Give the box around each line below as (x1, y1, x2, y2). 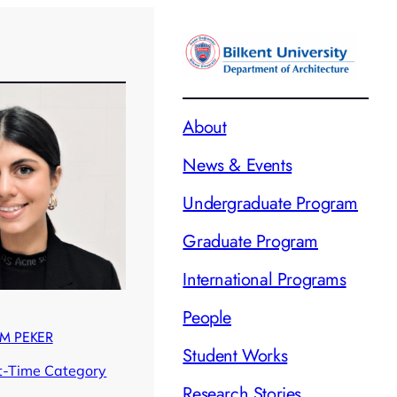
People (183, 305, 231, 331)
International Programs (183, 267, 346, 293)
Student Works (183, 343, 288, 370)
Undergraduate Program (183, 191, 358, 217)
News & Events (183, 152, 292, 179)
